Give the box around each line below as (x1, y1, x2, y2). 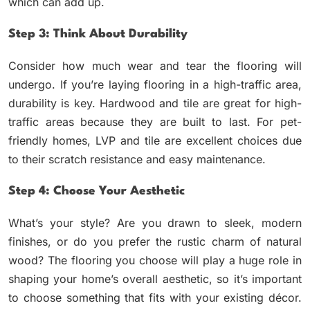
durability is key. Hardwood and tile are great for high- (8, 96, 302, 111)
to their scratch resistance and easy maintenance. (8, 152, 266, 167)
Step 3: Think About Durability (8, 28, 188, 41)
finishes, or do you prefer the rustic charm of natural (8, 235, 302, 249)
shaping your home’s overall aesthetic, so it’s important (8, 272, 302, 286)
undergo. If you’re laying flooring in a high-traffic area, (8, 77, 302, 92)
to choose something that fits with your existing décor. (8, 291, 302, 305)
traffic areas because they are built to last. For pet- (8, 115, 302, 129)
